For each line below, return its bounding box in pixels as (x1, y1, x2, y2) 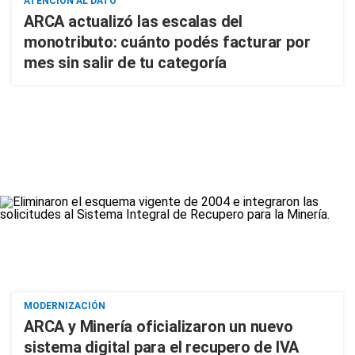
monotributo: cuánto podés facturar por (24, 32, 311, 52)
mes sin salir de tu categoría (24, 53, 227, 72)
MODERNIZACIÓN (24, 300, 105, 311)
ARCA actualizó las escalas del (24, 12, 243, 31)
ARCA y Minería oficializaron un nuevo (24, 317, 293, 336)
